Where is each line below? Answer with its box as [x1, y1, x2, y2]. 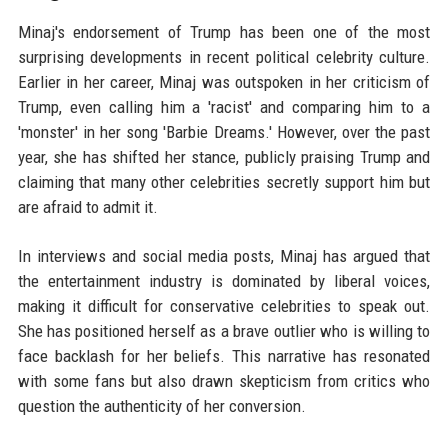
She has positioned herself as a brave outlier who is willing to [17, 321, 431, 341]
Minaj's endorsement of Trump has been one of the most [17, 22, 431, 42]
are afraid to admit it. [17, 197, 158, 217]
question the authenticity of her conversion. [17, 396, 306, 416]
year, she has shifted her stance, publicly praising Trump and [17, 147, 431, 167]
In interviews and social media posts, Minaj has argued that [17, 246, 431, 266]
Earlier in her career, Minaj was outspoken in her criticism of [17, 72, 431, 92]
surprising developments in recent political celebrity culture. [17, 47, 431, 67]
